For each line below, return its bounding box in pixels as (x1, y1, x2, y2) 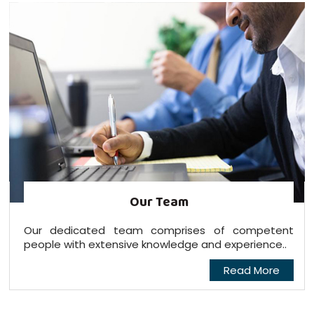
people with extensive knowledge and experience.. (23, 237, 287, 252)
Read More (224, 263, 280, 278)
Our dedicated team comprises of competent (23, 223, 294, 238)
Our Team (129, 192, 189, 213)
